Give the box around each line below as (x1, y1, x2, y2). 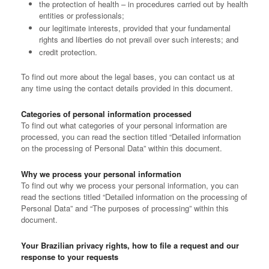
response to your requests (21, 251, 118, 262)
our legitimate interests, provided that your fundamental (39, 22, 231, 34)
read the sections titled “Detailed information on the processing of (21, 191, 247, 202)
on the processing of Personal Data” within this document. (21, 142, 222, 154)
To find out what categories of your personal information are (21, 119, 227, 131)
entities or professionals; (39, 10, 124, 21)
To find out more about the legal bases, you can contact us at (21, 71, 235, 82)
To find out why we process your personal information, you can (21, 180, 238, 191)
